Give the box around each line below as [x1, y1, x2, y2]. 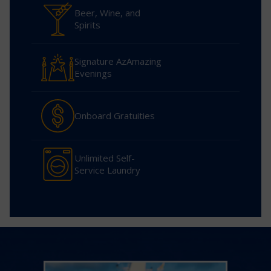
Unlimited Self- [74, 152, 135, 165]
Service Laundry [74, 164, 140, 177]
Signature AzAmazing [74, 55, 162, 68]
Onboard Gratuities [74, 109, 155, 122]
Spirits [74, 19, 100, 31]
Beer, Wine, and [74, 7, 140, 19]
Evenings [74, 67, 112, 80]
